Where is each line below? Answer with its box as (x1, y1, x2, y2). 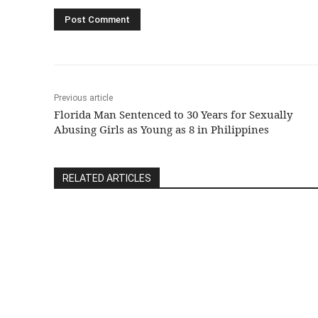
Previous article (54, 93, 113, 104)
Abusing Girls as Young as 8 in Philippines (54, 122, 269, 137)
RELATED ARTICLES (62, 172, 151, 185)
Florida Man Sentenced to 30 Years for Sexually (54, 107, 292, 122)
